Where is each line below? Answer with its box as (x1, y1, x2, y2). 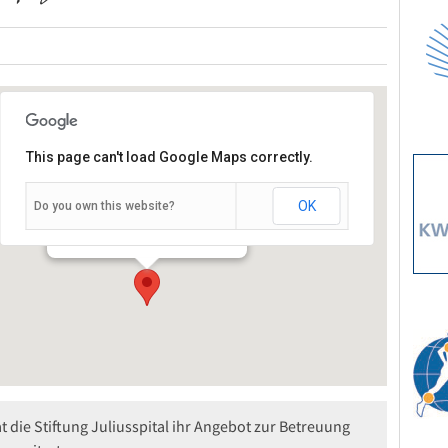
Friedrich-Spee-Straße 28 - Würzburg (59, 210, 247, 225)
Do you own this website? (33, 199, 175, 214)
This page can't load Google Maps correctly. (25, 149, 313, 166)
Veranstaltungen (59, 224, 145, 239)
